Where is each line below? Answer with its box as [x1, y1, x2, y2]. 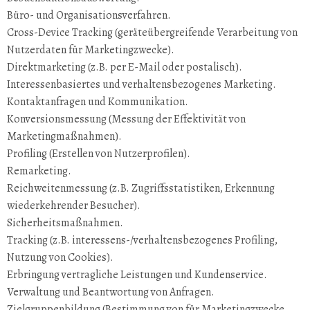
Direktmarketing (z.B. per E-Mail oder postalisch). [7, 60, 242, 75]
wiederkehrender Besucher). [7, 198, 140, 213]
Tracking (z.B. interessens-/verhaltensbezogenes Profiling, [7, 232, 277, 248]
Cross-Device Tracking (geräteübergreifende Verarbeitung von [7, 25, 298, 40]
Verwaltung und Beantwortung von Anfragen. [7, 284, 215, 300]
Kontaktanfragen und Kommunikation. [7, 94, 188, 109]
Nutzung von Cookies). [7, 250, 113, 265]
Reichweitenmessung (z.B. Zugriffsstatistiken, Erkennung [7, 181, 275, 196]
